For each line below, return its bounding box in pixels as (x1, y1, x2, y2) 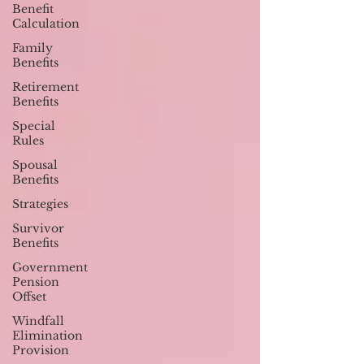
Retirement (12, 80, 79, 94)
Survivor (12, 221, 64, 236)
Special (12, 119, 55, 133)
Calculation (12, 16, 80, 31)
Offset (12, 289, 46, 304)
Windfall (12, 314, 64, 328)
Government (12, 260, 88, 275)
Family (12, 41, 53, 55)
